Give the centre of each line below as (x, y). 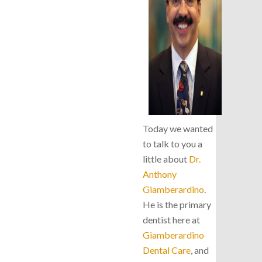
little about (166, 158)
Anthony (160, 174)
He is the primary (177, 204)
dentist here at (171, 219)
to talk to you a (173, 143)
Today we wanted (178, 128)
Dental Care (167, 250)
